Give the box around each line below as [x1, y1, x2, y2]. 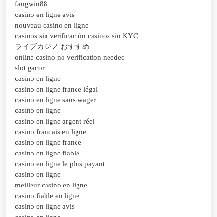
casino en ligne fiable [15, 149, 79, 157]
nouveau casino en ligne [15, 21, 89, 29]
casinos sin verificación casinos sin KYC [15, 32, 138, 40]
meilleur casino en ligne [15, 181, 87, 189]
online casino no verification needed [15, 53, 125, 61]
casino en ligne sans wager [15, 96, 96, 104]
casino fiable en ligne [15, 192, 79, 200]
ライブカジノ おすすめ [15, 43, 90, 50]
